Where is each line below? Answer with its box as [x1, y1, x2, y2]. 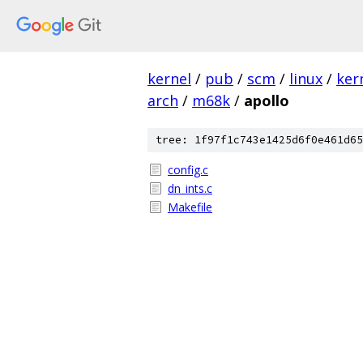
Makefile [168, 199, 212, 215]
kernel [147, 69, 191, 88]
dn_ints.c [168, 181, 212, 196]
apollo [244, 91, 289, 110]
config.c [168, 162, 208, 177]
